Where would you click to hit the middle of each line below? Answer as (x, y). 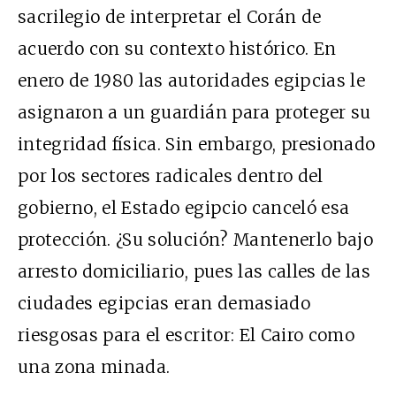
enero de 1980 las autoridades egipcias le (192, 80)
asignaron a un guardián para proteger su (194, 112)
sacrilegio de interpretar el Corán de (170, 16)
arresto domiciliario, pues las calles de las (194, 271)
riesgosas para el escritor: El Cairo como (187, 335)
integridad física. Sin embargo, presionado (197, 144)
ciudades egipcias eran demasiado (164, 303)
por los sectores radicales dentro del (171, 175)
